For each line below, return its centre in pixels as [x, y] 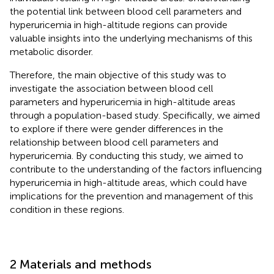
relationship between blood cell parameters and [114, 142]
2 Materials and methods [81, 264]
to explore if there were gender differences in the [117, 128]
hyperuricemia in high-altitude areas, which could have [128, 182]
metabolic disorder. [51, 51]
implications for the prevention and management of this [131, 196]
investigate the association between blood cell [112, 88]
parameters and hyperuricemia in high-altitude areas [123, 102]
